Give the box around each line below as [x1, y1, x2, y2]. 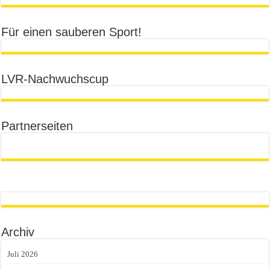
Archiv [1, 225, 35, 239]
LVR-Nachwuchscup [1, 72, 109, 86]
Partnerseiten [1, 119, 74, 133]
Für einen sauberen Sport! [1, 25, 142, 39]
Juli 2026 [7, 249, 39, 259]
